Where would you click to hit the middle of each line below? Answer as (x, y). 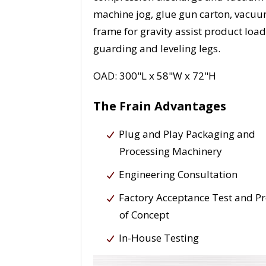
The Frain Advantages (160, 106)
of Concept (145, 215)
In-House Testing (159, 238)
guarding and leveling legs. (157, 49)
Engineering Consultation (178, 175)
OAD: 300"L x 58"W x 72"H (155, 76)
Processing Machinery (171, 151)
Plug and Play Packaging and (187, 134)
